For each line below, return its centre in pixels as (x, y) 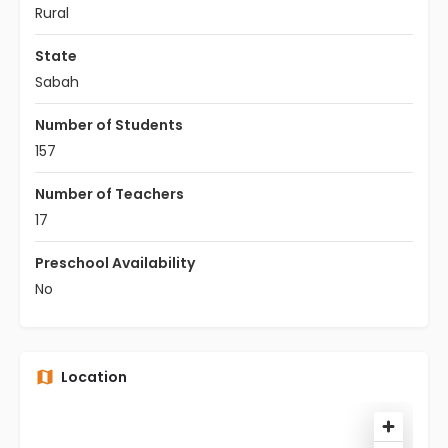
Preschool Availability (115, 263)
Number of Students (109, 125)
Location (94, 377)
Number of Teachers (109, 194)
